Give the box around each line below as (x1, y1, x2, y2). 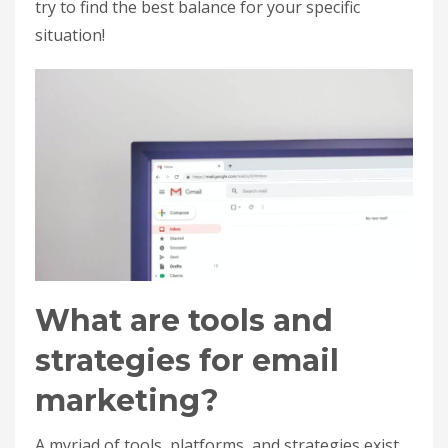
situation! (35, 23, 105, 46)
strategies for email (35, 342, 339, 380)
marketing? (35, 382, 219, 420)
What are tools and (35, 302, 333, 340)
